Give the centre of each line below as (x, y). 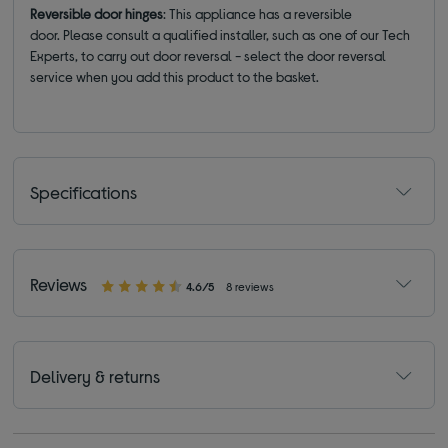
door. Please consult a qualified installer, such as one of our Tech (220, 34)
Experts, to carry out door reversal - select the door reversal (208, 55)
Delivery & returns (95, 375)
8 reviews (250, 285)
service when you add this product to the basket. (175, 76)
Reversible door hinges (97, 13)
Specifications (84, 191)
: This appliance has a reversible (258, 13)
